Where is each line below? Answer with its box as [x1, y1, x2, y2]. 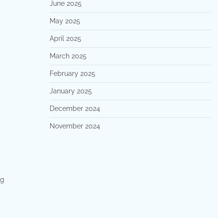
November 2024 [49, 122, 100, 130]
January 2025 [49, 87, 92, 95]
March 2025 [49, 52, 87, 60]
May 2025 [49, 17, 80, 25]
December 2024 [49, 105, 100, 112]
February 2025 [49, 70, 95, 77]
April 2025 [49, 35, 81, 42]
